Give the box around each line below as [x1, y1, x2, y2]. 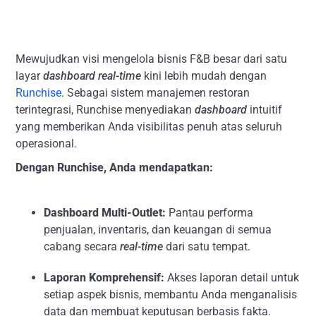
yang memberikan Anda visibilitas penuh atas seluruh [16, 120, 283, 133]
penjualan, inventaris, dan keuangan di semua [44, 223, 272, 236]
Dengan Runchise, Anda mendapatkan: [16, 161, 214, 174]
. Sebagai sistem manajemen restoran [61, 86, 250, 99]
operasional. [16, 137, 78, 150]
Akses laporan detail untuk [164, 271, 300, 284]
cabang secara [44, 240, 121, 253]
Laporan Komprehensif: [44, 271, 165, 284]
